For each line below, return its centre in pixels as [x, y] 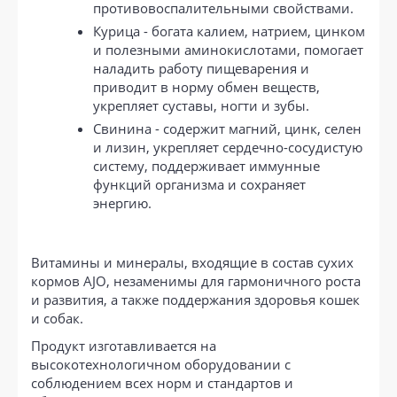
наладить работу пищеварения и [201, 68]
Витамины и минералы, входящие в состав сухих [192, 262]
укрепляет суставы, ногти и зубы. [201, 105]
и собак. [57, 318]
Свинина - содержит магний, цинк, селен [227, 128]
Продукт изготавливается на [124, 345]
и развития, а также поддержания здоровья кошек [195, 299]
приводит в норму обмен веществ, [206, 86]
